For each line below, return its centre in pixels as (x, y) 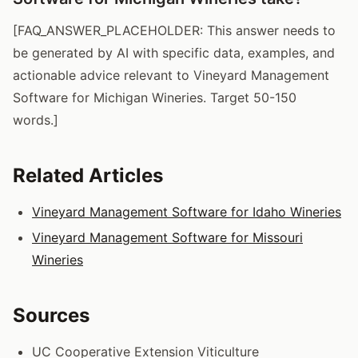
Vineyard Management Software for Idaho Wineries (187, 211)
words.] (36, 119)
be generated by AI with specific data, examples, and (174, 52)
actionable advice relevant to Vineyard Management (171, 75)
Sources (51, 315)
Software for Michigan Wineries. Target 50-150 (155, 97)
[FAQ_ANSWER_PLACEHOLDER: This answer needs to (174, 30)
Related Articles (88, 175)
